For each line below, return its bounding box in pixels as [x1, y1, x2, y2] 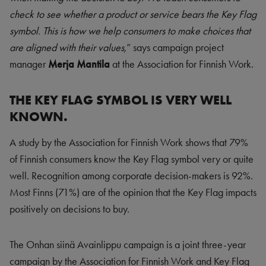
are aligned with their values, [9, 41, 126, 54]
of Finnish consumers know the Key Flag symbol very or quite [9, 153, 254, 166]
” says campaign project [126, 41, 224, 54]
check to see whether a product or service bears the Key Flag [9, 8, 256, 21]
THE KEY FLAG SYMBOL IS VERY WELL [9, 91, 232, 108]
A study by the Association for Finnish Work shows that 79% [9, 136, 248, 149]
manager [9, 58, 48, 71]
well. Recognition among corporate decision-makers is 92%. [9, 169, 253, 182]
